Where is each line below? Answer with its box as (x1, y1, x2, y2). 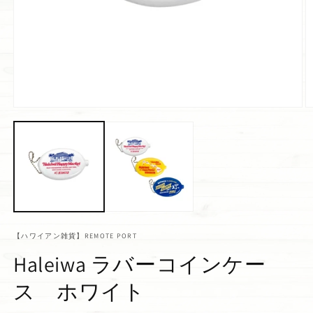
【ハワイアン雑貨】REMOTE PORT (13, 231, 137, 240)
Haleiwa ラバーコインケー (13, 249, 266, 278)
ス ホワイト (13, 277, 145, 305)
